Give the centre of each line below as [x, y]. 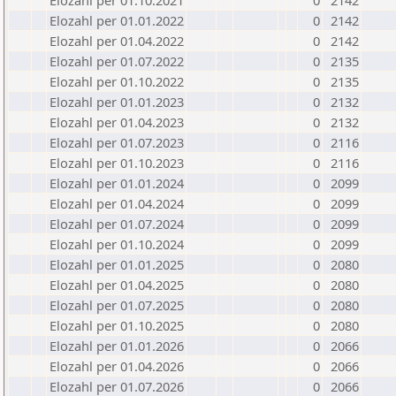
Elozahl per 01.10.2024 [117, 244]
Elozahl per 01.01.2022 [117, 20]
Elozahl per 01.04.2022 [117, 41]
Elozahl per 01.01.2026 [117, 346]
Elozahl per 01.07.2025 [117, 305]
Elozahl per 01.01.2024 [117, 183]
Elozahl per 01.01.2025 [117, 264]
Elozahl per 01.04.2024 [117, 203]
